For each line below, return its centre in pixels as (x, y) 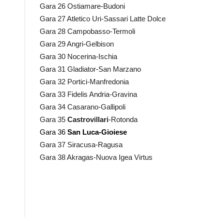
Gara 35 (54, 119)
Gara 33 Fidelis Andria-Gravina (88, 94)
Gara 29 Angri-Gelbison (77, 44)
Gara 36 (54, 132)
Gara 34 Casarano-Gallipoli (83, 107)
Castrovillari (88, 119)
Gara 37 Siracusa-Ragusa (81, 145)
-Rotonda (123, 119)
